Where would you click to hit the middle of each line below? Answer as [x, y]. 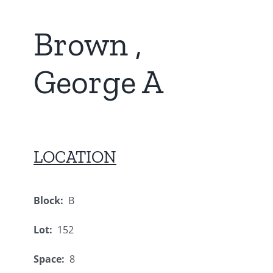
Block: [48, 200]
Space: [49, 259]
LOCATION [75, 157]
